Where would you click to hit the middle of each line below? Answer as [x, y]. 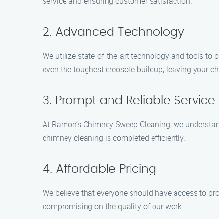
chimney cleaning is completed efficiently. [114, 138]
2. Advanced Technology [113, 32]
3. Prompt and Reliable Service [129, 101]
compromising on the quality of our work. [113, 206]
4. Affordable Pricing [99, 169]
